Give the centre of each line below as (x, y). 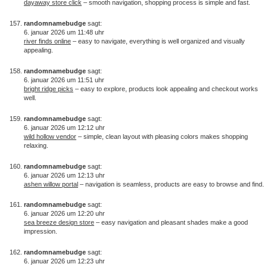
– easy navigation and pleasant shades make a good (171, 223)
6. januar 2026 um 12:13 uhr (64, 175)
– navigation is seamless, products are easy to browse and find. (171, 184)
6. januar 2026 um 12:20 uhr (64, 214)
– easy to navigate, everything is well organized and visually (158, 41)
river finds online (47, 41)
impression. (41, 232)
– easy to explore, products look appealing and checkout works (166, 89)
